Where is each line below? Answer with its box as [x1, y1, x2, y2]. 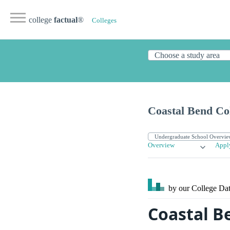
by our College [166, 184, 219, 193]
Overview [148, 142, 175, 149]
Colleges [92, 17, 117, 24]
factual [54, 15, 78, 24]
